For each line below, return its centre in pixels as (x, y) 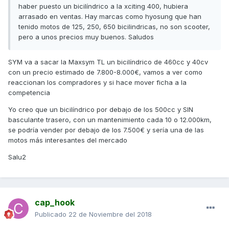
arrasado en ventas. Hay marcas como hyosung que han (110, 17)
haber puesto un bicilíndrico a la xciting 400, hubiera (103, 6)
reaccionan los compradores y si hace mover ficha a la (97, 83)
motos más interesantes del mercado (68, 140)
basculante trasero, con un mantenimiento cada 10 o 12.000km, (110, 120)
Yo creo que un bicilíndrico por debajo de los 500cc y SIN (101, 110)
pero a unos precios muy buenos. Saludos (86, 37)
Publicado (52, 214)
